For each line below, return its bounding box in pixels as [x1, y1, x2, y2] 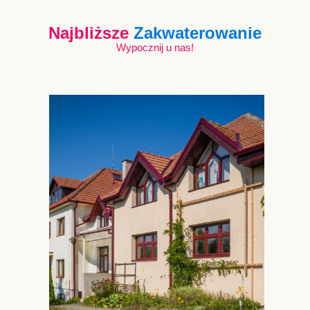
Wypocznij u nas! [116, 42, 194, 53]
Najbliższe [48, 24, 134, 42]
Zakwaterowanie [134, 24, 262, 42]
